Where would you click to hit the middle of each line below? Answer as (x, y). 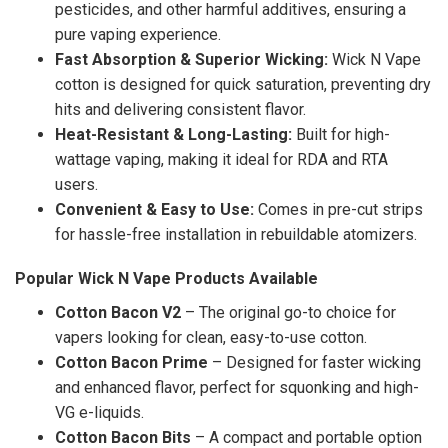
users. (76, 184)
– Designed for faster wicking (314, 363)
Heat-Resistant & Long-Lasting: (173, 134)
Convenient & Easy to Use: (154, 209)
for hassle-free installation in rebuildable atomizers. (236, 234)
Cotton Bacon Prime (131, 363)
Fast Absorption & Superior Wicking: (191, 59)
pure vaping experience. (138, 34)
